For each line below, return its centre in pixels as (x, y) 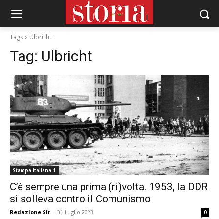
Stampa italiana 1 (34, 170)
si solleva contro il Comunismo (80, 199)
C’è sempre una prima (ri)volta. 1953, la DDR (109, 187)
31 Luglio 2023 (75, 212)
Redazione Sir (30, 212)
